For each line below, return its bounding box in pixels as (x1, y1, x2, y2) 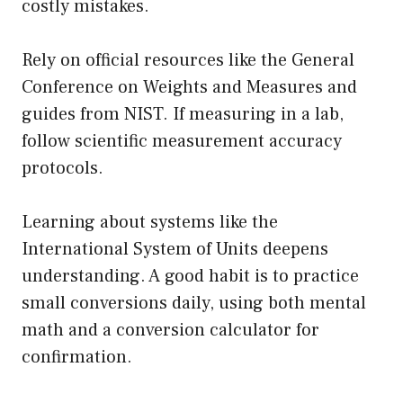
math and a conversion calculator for (22, 318, 319, 342)
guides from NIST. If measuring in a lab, (22, 102, 344, 126)
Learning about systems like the (22, 210, 278, 234)
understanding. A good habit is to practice (22, 264, 359, 288)
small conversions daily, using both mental (22, 291, 366, 315)
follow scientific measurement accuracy (22, 129, 342, 153)
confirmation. (22, 345, 132, 369)
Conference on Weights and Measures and (22, 75, 357, 99)
